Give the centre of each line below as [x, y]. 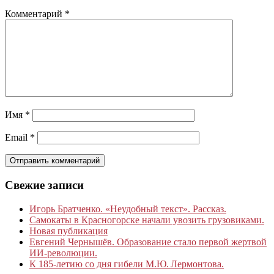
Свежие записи [44, 185]
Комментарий [35, 14]
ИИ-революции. [63, 253]
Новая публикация [68, 231]
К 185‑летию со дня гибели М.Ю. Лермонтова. [127, 264]
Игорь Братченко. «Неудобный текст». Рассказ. [128, 209]
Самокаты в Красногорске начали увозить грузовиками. [147, 220]
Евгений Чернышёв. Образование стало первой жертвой [148, 242]
